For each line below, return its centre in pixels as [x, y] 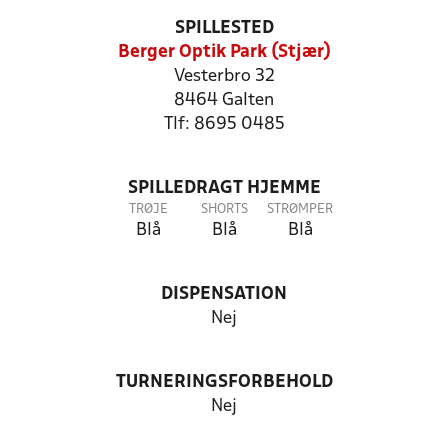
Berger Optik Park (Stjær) [224, 52]
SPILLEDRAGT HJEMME [224, 188]
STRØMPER [300, 209]
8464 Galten [224, 100]
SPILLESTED [224, 28]
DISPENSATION [224, 294]
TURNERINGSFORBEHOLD [224, 382]
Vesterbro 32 [224, 76]
